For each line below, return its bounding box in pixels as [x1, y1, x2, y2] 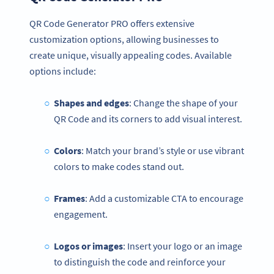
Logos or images [53, 240, 123, 253]
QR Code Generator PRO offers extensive [29, 17, 194, 29]
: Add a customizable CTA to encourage [84, 192, 243, 205]
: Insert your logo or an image [122, 240, 242, 253]
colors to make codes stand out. [54, 160, 184, 173]
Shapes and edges [53, 97, 129, 109]
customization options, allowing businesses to [29, 32, 219, 45]
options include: [29, 64, 98, 77]
